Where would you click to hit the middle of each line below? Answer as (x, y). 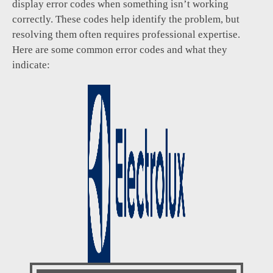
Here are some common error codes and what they (120, 50)
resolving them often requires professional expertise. (126, 35)
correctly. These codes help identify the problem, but (126, 19)
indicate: (31, 65)
